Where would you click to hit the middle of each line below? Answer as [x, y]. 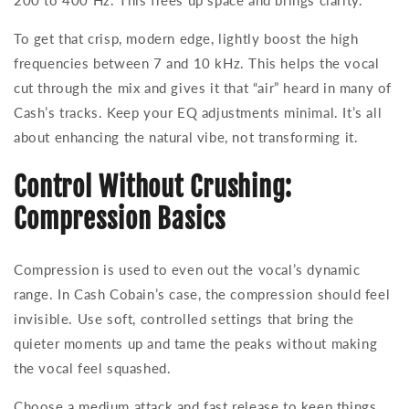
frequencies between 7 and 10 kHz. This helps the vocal [197, 63]
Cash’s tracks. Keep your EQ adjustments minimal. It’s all [198, 113]
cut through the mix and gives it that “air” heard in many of [203, 88]
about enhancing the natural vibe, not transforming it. [186, 137]
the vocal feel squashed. [93, 368]
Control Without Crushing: [153, 188]
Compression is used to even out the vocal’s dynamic [187, 270]
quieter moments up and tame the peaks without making [196, 344]
